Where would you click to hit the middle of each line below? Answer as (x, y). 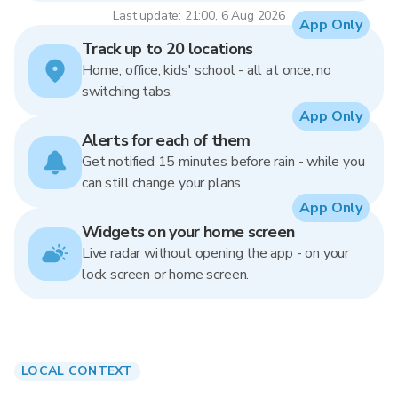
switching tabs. (127, 92)
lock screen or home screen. (166, 275)
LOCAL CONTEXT (77, 371)
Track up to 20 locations (167, 49)
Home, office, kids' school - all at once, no (207, 70)
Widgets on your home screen (188, 232)
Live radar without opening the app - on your (216, 253)
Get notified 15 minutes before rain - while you (223, 162)
